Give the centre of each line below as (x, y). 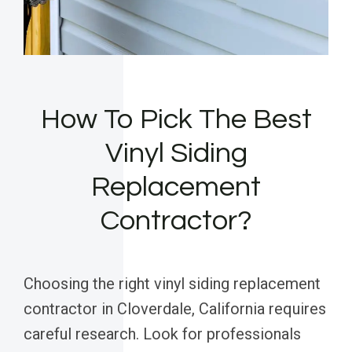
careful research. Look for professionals (162, 334)
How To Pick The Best (176, 120)
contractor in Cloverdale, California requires (175, 309)
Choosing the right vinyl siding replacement (172, 284)
